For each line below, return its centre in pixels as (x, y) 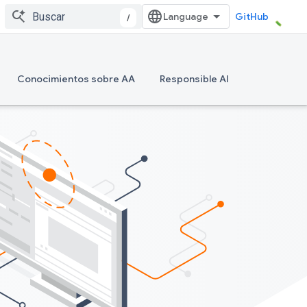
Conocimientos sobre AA (76, 79)
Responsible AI (194, 79)
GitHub (252, 16)
